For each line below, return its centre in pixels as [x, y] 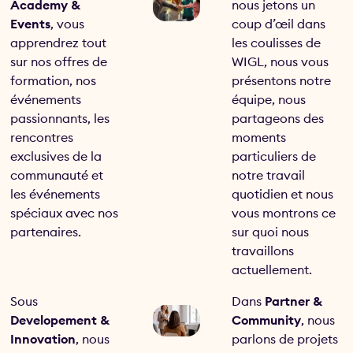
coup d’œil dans [279, 23]
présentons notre [282, 80]
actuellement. [272, 269]
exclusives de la [56, 156]
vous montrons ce [284, 212]
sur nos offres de [59, 61]
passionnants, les [60, 118]
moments [259, 137]
